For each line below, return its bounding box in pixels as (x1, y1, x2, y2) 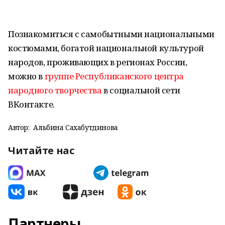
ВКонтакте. (8, 98, 55, 110)
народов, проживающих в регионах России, (8, 56, 187, 68)
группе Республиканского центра (44, 70, 184, 82)
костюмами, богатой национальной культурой (8, 42, 204, 54)
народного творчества (8, 84, 102, 96)
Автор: (8, 123, 30, 132)
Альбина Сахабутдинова (33, 123, 118, 132)
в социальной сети (101, 84, 181, 96)
